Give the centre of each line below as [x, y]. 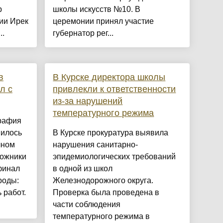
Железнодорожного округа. [103, 181]
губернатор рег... [83, 33]
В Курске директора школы [109, 77]
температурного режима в [102, 217]
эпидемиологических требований [114, 157]
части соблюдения [87, 205]
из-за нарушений [88, 101]
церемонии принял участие [104, 21]
